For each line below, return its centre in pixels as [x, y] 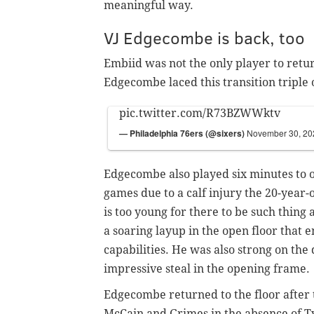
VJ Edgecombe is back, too [204, 38]
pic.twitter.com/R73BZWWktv [200, 114]
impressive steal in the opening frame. [207, 269]
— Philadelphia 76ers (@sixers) [183, 134]
